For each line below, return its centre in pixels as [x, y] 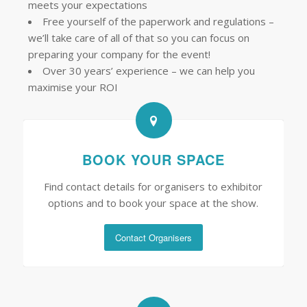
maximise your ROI [73, 87]
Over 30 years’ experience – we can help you [148, 71]
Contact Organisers [153, 237]
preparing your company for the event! [119, 54]
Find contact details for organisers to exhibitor [153, 186]
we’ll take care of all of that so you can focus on [138, 38]
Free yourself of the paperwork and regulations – [158, 21]
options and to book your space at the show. [153, 203]
